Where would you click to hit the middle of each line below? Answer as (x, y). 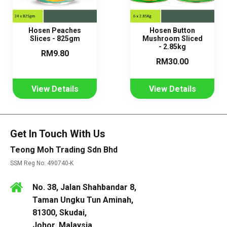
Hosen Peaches (55, 31)
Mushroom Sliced (172, 39)
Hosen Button (172, 31)
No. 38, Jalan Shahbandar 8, (84, 187)
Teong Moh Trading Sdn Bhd (64, 150)
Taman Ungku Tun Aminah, (83, 200)
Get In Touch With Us (58, 134)
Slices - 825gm (55, 39)
